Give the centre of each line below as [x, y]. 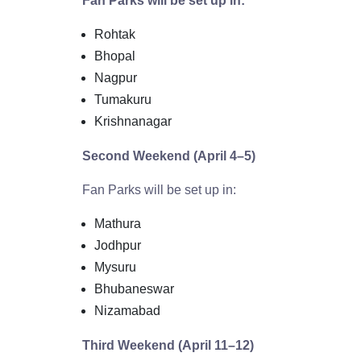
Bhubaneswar [134, 288]
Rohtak [115, 34]
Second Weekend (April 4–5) [169, 156]
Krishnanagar [133, 121]
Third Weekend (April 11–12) [168, 345]
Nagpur [116, 77]
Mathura [118, 223]
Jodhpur [118, 245]
